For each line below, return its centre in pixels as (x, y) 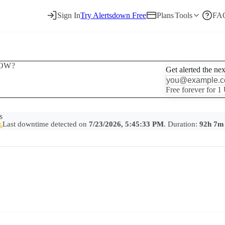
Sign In (69, 15)
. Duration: (181, 124)
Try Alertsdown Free (114, 15)
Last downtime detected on (45, 124)
